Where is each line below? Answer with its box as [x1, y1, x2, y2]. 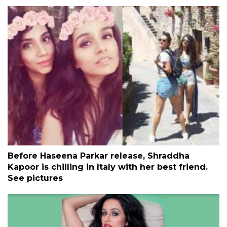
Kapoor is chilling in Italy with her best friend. [8, 162, 208, 172]
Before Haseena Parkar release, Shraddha [8, 151, 190, 161]
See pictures [8, 173, 63, 183]
